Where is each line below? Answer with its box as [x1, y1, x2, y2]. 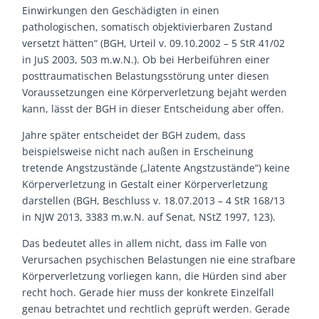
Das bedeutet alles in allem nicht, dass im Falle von [22, 236, 268, 250]
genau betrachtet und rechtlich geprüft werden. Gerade [22, 301, 291, 315]
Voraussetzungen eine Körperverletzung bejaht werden [22, 85, 288, 99]
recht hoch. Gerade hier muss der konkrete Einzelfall [22, 285, 275, 299]
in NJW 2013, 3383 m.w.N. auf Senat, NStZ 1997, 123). [22, 209, 276, 224]
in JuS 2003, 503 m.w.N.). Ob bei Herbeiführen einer [22, 52, 271, 66]
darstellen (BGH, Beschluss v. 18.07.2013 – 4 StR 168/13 [22, 193, 286, 207]
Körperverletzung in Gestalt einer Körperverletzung [22, 177, 268, 191]
